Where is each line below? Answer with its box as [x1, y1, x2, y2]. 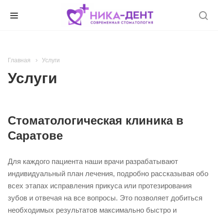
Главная [8, 57, 31, 64]
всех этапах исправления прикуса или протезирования [8, 182, 192, 190]
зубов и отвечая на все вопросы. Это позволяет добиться [8, 194, 202, 202]
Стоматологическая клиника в [8, 114, 183, 127]
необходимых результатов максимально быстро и [8, 206, 177, 215]
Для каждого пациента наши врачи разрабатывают [8, 157, 178, 166]
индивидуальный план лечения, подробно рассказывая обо [8, 169, 208, 178]
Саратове [8, 129, 63, 143]
